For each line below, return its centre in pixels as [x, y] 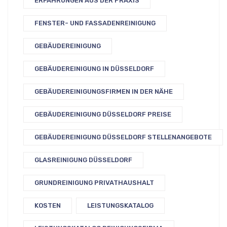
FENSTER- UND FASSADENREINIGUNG [95, 23]
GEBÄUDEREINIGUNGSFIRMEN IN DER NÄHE [104, 91]
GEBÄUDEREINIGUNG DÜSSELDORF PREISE [103, 114]
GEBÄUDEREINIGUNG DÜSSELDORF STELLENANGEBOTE [123, 137]
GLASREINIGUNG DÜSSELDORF [83, 160]
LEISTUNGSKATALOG [120, 205]
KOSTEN [48, 205]
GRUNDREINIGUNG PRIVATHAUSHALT [94, 182]
